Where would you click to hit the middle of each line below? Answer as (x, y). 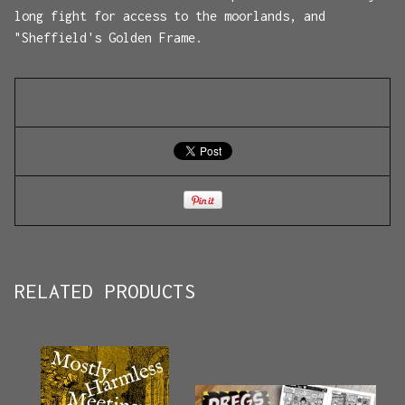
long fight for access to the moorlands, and (170, 15)
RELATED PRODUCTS (105, 291)
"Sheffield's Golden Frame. (108, 37)
